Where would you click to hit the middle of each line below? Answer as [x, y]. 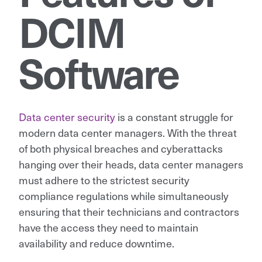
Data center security [67, 116]
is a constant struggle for [174, 116]
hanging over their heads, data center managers [131, 164]
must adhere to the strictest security [104, 180]
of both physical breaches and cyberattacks [121, 148]
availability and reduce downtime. [96, 243]
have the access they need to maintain [108, 227]
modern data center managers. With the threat [128, 132]
